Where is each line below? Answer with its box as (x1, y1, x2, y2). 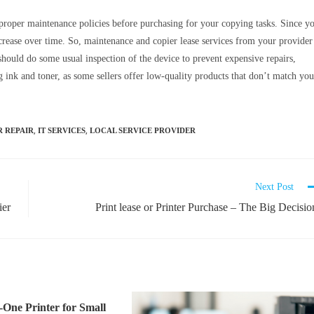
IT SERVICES (38, 125, 86, 135)
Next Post (255, 181, 294, 192)
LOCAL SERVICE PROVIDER (90, 125, 196, 135)
